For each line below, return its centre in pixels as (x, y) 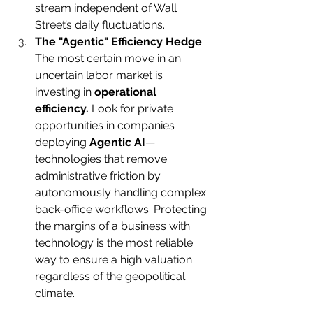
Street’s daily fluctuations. (101, 25)
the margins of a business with (114, 226)
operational (127, 92)
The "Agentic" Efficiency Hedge (118, 42)
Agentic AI (117, 143)
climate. (55, 293)
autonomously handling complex (122, 193)
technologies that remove (102, 159)
